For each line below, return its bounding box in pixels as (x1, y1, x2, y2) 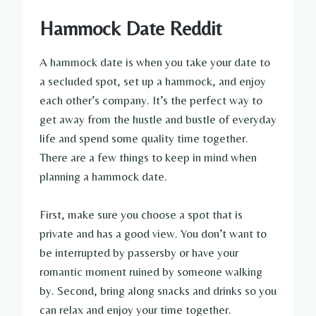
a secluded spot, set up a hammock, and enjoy (39, 74, 266, 89)
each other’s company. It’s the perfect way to (39, 93, 262, 108)
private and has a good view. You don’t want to (39, 226, 267, 241)
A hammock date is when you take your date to (39, 55, 270, 70)
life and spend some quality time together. (39, 131, 248, 146)
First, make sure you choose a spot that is (39, 207, 243, 222)
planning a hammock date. (39, 169, 167, 184)
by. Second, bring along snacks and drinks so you (39, 284, 276, 298)
